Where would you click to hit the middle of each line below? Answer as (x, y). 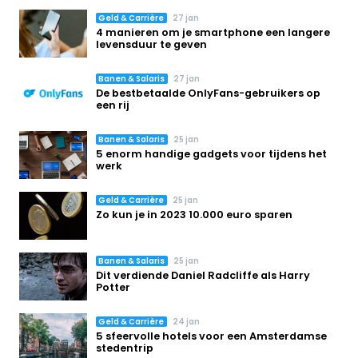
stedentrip (125, 348)
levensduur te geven (152, 45)
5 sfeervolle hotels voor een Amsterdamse (212, 336)
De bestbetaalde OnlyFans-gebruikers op (209, 93)
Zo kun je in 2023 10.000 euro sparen (195, 215)
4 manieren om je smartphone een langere (213, 33)
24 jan (187, 322)
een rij (113, 105)
